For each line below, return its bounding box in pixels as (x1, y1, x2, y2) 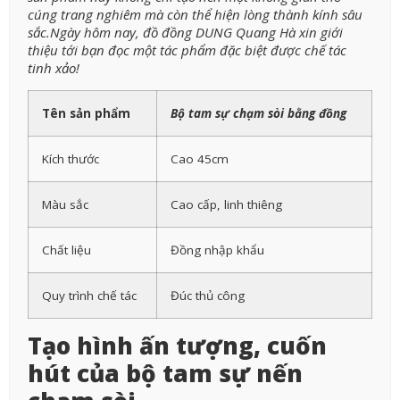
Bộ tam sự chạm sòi (171, 104, 284, 121)
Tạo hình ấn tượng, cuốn (28, 329, 327, 362)
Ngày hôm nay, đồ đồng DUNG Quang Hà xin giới (50, 23, 343, 42)
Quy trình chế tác (42, 287, 137, 304)
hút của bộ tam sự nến (28, 356, 303, 389)
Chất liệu (42, 241, 91, 258)
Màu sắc (42, 196, 88, 212)
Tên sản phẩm (42, 104, 130, 121)
